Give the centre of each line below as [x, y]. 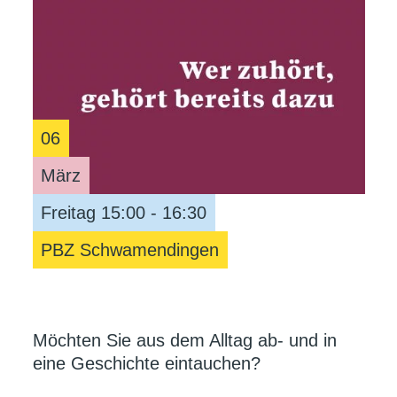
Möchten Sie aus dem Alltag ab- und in [184, 340]
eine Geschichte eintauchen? [146, 363]
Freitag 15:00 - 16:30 [124, 213]
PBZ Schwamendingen [130, 250]
